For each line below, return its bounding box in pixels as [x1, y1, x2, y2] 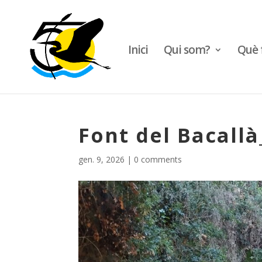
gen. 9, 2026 [78, 154, 125, 165]
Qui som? [164, 42, 210, 57]
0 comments [134, 154, 182, 165]
